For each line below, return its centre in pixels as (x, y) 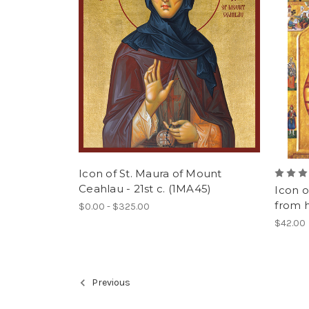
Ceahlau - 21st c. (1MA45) (145, 188)
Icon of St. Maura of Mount (150, 173)
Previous (110, 283)
